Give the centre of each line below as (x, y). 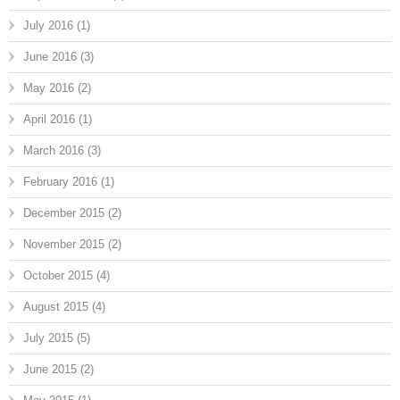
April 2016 (49, 120)
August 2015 (56, 307)
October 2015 (58, 276)
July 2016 (48, 26)
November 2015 (64, 245)
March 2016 (54, 151)
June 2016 (50, 57)
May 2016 (49, 88)
